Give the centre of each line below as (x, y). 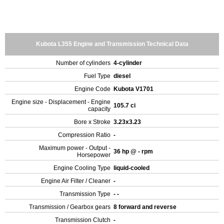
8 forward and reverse (146, 207)
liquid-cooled (132, 168)
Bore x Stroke (92, 122)
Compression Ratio (84, 135)
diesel (123, 76)
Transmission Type (85, 194)
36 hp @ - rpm (134, 151)
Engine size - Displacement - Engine (61, 102)
